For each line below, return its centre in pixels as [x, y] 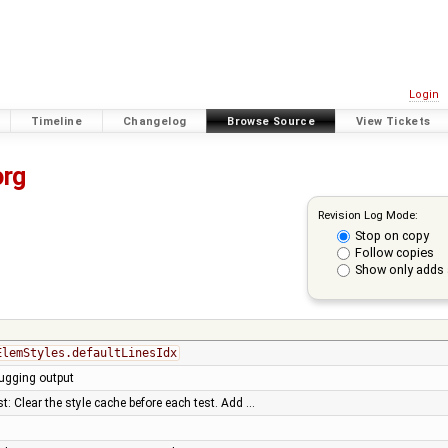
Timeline [56, 121]
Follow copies [394, 253]
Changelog [154, 121]
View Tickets [393, 121]
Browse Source [271, 121]
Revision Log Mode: [367, 214]
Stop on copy [391, 235]
